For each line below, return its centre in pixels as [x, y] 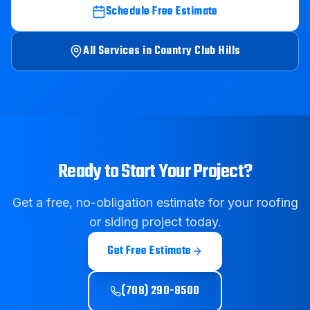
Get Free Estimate [149, 251]
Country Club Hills [197, 51]
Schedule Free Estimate [162, 12]
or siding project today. [155, 222]
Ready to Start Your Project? [155, 172]
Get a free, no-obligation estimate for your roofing [155, 202]
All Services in [119, 51]
